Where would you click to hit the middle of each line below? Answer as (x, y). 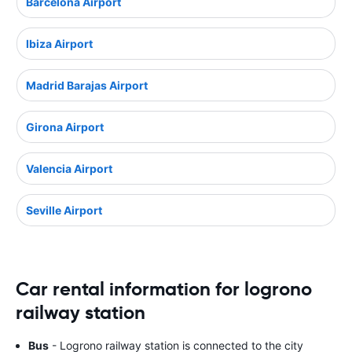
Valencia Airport (69, 168)
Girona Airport (65, 126)
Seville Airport (64, 210)
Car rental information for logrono (164, 289)
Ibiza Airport (59, 43)
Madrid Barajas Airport (87, 85)
